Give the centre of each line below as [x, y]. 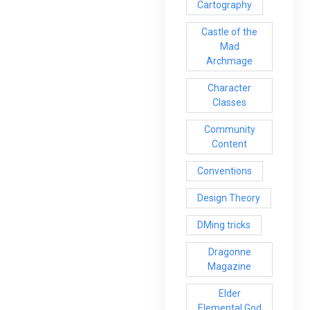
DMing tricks [224, 225]
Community [229, 129]
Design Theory [229, 198]
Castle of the [230, 31]
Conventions [225, 171]
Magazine [230, 266]
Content [230, 144]
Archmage [230, 61]
